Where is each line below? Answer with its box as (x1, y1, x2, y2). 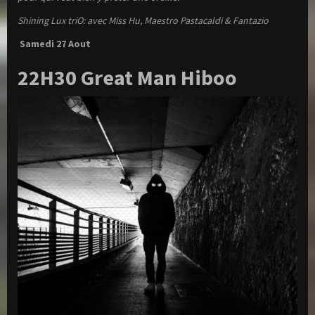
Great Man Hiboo (81, 63, 237, 91)
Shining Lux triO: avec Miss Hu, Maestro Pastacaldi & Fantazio (18, 13, 271, 27)
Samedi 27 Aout (18, 37, 91, 50)
